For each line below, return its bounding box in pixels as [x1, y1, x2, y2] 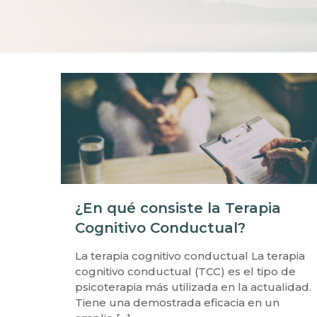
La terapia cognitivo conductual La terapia [74, 249, 305, 263]
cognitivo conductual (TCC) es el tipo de [74, 265, 296, 279]
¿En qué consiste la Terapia [74, 200, 281, 217]
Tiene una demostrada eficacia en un [74, 296, 279, 310]
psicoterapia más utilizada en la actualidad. [74, 280, 311, 294]
